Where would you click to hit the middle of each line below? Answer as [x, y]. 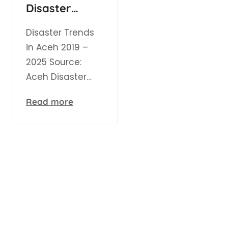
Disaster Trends [56, 33]
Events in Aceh [61, 23]
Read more [46, 102]
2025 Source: [50, 62]
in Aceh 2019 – [53, 48]
